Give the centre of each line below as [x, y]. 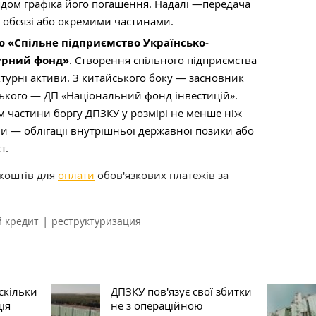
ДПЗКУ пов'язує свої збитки [181, 291]
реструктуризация [96, 221]
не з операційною [156, 305]
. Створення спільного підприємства [163, 60]
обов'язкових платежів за [162, 175]
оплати [76, 175]
